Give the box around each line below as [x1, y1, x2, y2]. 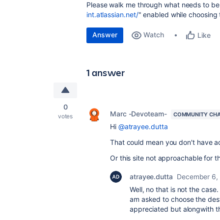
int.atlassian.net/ [86, 10, 138, 19]
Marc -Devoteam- [110, 110, 167, 118]
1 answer [86, 66, 125, 79]
